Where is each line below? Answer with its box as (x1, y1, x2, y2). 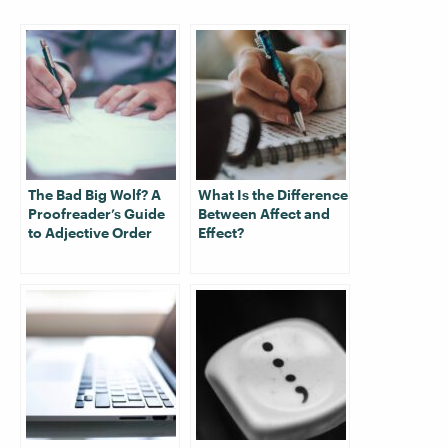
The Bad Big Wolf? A (28, 186, 161, 203)
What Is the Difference (198, 186, 348, 203)
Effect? (198, 224, 244, 241)
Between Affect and (198, 205, 330, 222)
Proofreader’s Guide (28, 205, 165, 222)
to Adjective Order (28, 224, 152, 241)
